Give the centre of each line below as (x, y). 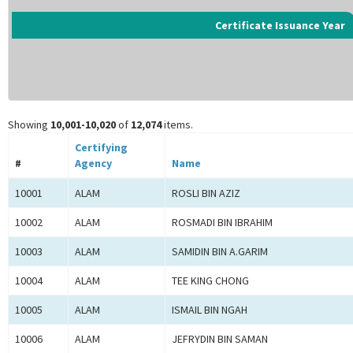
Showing (29, 125)
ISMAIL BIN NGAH (210, 310)
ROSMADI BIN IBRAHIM (222, 223)
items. (177, 125)
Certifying (101, 148)
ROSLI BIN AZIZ (206, 193)
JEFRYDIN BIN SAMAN (220, 339)
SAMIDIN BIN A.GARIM (220, 252)
